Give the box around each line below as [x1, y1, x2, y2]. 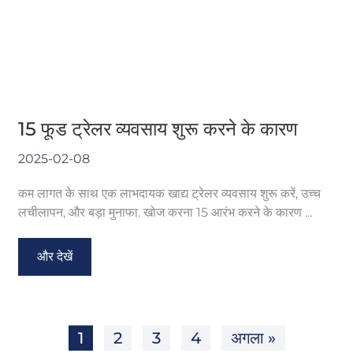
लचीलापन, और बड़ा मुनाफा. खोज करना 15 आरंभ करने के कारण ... [18, 204, 313, 220]
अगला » [230, 328, 276, 347]
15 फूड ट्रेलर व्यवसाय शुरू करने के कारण [18, 117, 299, 140]
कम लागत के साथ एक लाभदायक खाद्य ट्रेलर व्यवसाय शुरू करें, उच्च [18, 185, 321, 201]
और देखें [37, 248, 73, 264]
